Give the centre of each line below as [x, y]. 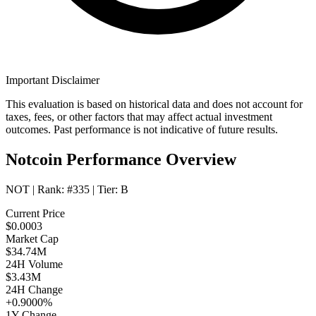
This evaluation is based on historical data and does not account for [154, 104]
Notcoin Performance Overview [121, 160]
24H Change [34, 290]
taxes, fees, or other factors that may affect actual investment [139, 117]
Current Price [35, 214]
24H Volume [34, 265]
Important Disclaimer [53, 80]
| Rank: [48, 190]
